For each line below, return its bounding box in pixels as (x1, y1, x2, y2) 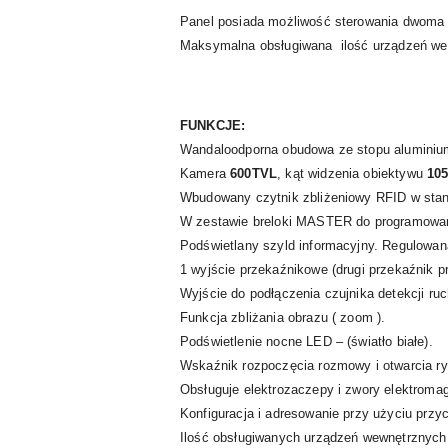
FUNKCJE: (180, 117, 246, 133)
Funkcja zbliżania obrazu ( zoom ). (180, 309, 386, 325)
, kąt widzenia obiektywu (277, 165, 428, 181)
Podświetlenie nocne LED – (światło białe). (180, 333, 433, 349)
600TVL (230, 165, 278, 181)
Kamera (180, 165, 231, 181)
